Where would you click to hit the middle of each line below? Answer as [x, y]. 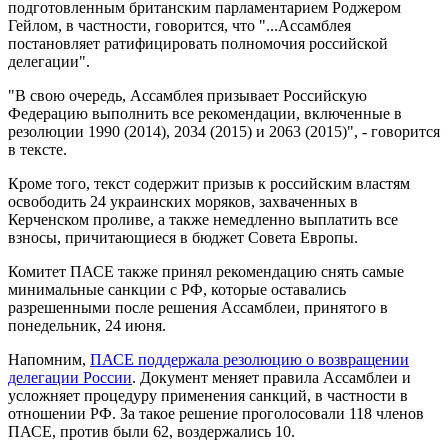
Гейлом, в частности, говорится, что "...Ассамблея [179, 25]
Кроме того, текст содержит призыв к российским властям [209, 183]
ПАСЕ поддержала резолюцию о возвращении [249, 359]
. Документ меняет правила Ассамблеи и [271, 377]
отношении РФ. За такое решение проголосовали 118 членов [216, 413]
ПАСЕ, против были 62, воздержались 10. [151, 431]
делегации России [70, 377]
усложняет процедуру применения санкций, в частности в [208, 395]
